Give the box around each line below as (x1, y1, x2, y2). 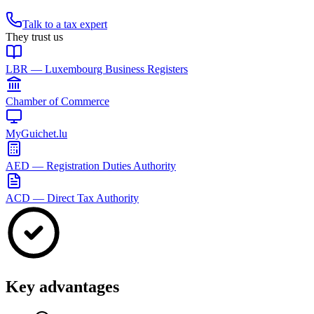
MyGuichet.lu (6, 127, 67, 139)
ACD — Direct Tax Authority (6, 191, 139, 204)
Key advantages (6, 277, 119, 296)
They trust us (6, 30, 63, 43)
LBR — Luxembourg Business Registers (6, 62, 188, 75)
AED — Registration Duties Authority (6, 159, 176, 172)
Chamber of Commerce (6, 95, 109, 107)
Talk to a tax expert (22, 18, 107, 30)
